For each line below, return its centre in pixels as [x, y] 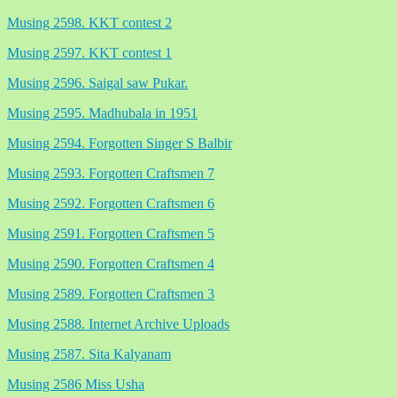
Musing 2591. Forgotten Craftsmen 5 [111, 233]
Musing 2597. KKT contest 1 [90, 52]
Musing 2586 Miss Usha [76, 384]
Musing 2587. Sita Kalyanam [89, 354]
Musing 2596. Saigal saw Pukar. [97, 82]
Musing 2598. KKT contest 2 [90, 22]
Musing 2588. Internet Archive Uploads [118, 323]
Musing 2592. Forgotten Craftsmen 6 [111, 203]
